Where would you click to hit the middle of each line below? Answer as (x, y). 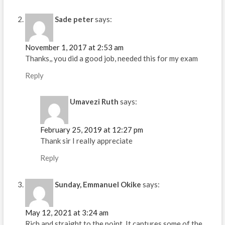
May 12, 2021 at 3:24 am (67, 212)
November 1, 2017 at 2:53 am (74, 47)
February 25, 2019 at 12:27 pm (91, 130)
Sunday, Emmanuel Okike (98, 184)
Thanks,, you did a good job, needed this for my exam (111, 58)
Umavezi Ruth (94, 102)
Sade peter (74, 19)
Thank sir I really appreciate (86, 141)
